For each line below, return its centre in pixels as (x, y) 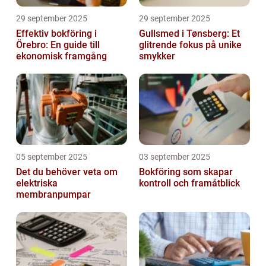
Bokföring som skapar (186, 172)
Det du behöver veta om (67, 172)
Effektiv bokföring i (56, 33)
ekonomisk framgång (61, 56)
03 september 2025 (175, 156)
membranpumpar (53, 194)
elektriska (37, 183)
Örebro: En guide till (58, 45)
